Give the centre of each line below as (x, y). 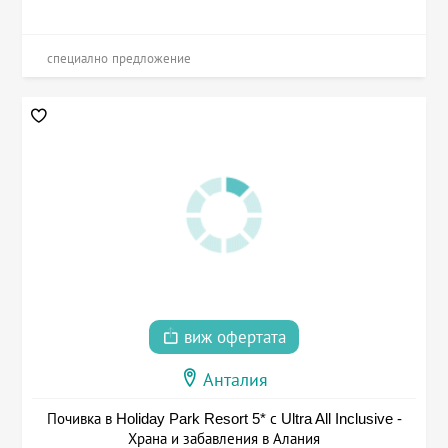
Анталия (235, 380)
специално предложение (119, 59)
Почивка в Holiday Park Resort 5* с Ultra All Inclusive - (224, 419)
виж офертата (232, 338)
